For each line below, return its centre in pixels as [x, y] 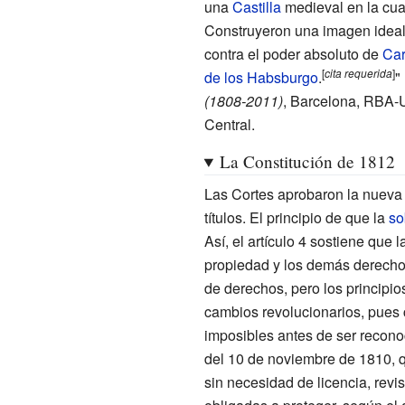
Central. [229, 124]
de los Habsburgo [261, 77]
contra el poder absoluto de [293, 53]
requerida [368, 72]
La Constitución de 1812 [307, 161]
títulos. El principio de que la [296, 217]
